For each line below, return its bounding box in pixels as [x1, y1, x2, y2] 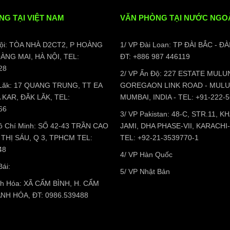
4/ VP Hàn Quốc [120, 150, 172, 159]
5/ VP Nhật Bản [120, 167, 170, 176]
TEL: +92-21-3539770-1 [120, 133, 199, 142]
